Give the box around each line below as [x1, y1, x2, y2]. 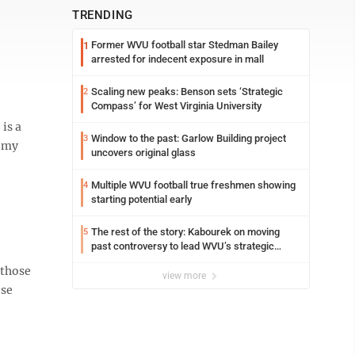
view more [162, 270, 208, 281]
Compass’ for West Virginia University [91, 100, 261, 112]
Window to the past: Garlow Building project [91, 132, 286, 144]
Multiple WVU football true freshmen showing [91, 179, 296, 191]
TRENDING [72, 8, 133, 22]
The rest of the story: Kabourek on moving [91, 226, 280, 238]
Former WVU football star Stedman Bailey [91, 39, 278, 51]
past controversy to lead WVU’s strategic [91, 240, 274, 252]
